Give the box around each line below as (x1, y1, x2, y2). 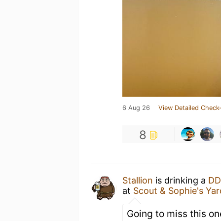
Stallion (122, 175, 153, 185)
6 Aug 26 (122, 104, 150, 111)
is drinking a (153, 175, 208, 185)
